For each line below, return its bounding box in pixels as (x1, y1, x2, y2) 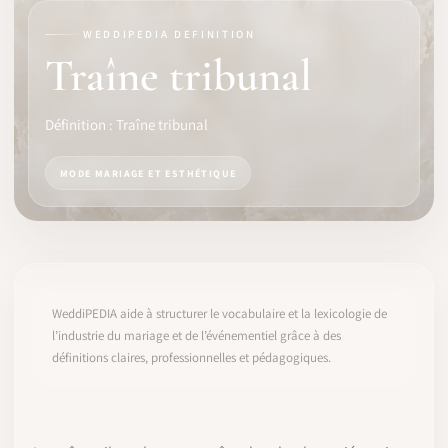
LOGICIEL (23, 29, 81, 44)
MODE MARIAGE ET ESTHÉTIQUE (60, 166, 237, 180)
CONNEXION (162, 392, 233, 406)
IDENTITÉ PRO (23, 79, 112, 94)
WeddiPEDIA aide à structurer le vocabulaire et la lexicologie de (52, 305, 387, 322)
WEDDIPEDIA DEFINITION (83, 27, 256, 41)
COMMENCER (161, 350, 234, 364)
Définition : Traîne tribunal (45, 115, 208, 134)
